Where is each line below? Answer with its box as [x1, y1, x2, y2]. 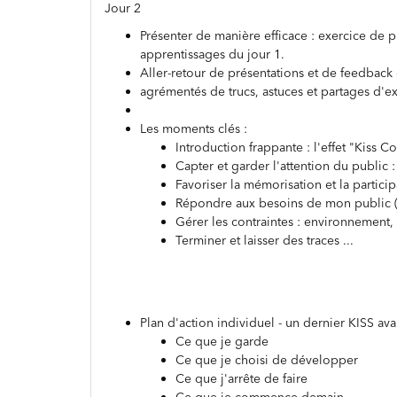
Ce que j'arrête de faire [175, 370, 307, 386]
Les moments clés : [140, 121, 247, 136]
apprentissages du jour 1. [140, 46, 284, 62]
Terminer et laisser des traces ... [175, 232, 354, 248]
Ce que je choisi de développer [175, 352, 358, 368]
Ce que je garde [175, 333, 269, 349]
